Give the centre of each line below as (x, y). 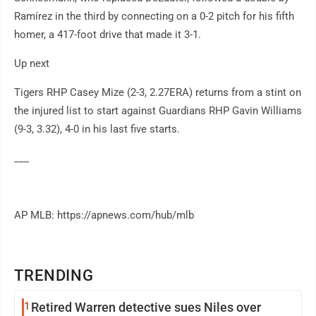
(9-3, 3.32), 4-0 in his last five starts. (97, 129)
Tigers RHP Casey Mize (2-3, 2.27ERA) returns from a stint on (158, 92)
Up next (32, 63)
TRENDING (54, 275)
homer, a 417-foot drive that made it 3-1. (108, 34)
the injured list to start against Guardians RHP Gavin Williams (158, 110)
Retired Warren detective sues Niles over (146, 307)
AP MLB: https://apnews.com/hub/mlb (104, 215)
